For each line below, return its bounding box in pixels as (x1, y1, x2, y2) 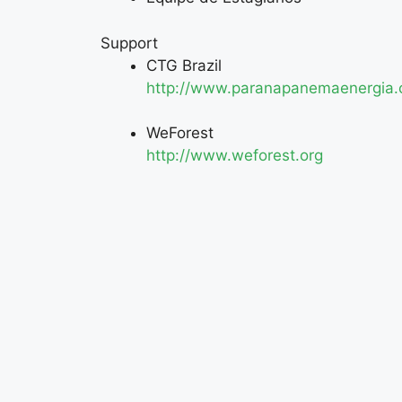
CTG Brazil (146, 56, 222, 74)
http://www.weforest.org (146, 146, 323, 164)
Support (100, 33, 158, 52)
